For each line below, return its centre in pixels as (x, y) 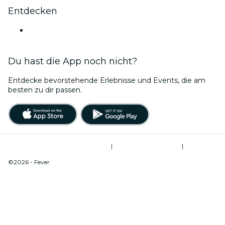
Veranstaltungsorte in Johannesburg (92, 30)
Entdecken (33, 11)
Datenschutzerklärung (148, 146)
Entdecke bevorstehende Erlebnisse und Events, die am (107, 80)
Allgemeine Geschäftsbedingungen (60, 146)
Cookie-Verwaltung (36, 154)
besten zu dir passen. (45, 90)
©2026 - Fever (29, 162)
